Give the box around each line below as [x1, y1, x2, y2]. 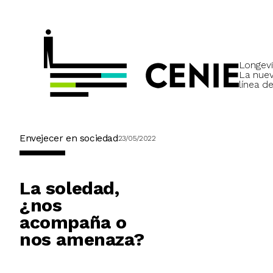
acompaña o [19, 211, 127, 233]
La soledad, [19, 177, 119, 199]
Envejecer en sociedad [19, 132, 118, 144]
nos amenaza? [19, 229, 144, 250]
